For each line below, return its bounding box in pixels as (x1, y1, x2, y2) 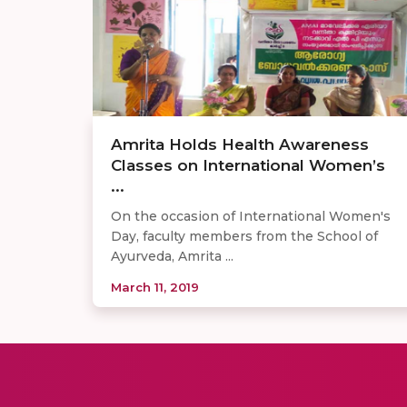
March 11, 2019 (111, 279, 199, 294)
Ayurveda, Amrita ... (111, 247, 233, 264)
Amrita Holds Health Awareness (111, 134, 369, 154)
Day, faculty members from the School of (111, 227, 378, 244)
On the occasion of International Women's (111, 207, 391, 224)
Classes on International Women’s (111, 155, 385, 174)
